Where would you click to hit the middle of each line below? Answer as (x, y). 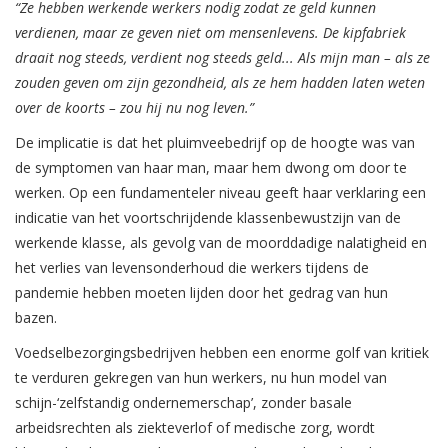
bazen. (36, 318)
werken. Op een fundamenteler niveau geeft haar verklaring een (220, 193)
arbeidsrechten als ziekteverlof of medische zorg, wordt (195, 428)
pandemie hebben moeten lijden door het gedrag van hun (201, 293)
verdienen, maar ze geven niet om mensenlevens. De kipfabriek (210, 33)
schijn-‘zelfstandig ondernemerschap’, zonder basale (183, 403)
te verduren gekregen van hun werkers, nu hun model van (201, 378)
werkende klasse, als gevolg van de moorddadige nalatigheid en (221, 243)
